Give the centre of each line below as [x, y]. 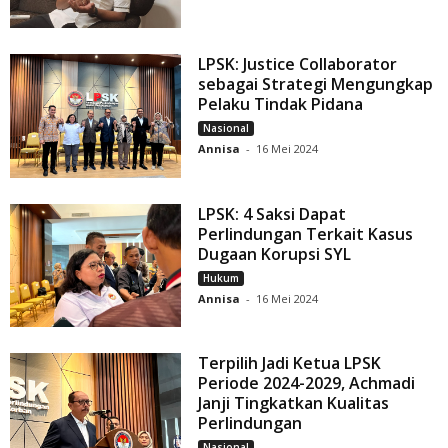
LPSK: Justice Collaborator [298, 64]
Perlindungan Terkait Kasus [306, 233]
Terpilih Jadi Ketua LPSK [290, 363]
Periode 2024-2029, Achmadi [307, 383]
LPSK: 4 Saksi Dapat [272, 213]
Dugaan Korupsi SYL [275, 253]
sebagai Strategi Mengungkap [316, 84]
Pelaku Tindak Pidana [281, 104]
